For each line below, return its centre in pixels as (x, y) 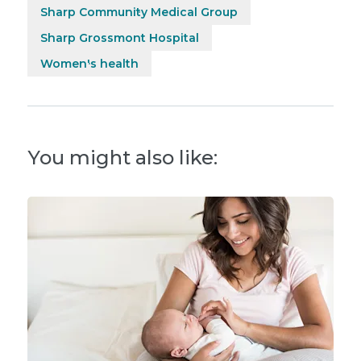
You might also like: (122, 157)
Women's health (89, 63)
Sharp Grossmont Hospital (120, 37)
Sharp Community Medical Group (139, 12)
